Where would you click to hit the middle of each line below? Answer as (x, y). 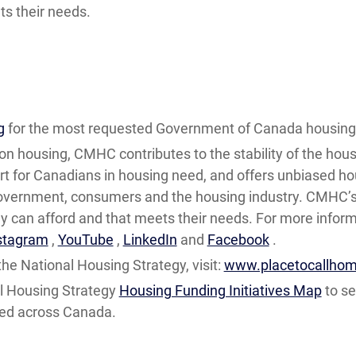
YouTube (85, 240)
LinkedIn (150, 240)
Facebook (238, 240)
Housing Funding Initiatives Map (220, 290)
